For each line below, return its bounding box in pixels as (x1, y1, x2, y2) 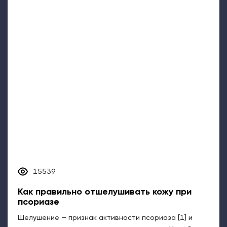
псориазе (18, 198, 59, 207)
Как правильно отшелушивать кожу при (18, 187, 192, 197)
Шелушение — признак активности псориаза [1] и (18, 214, 193, 222)
